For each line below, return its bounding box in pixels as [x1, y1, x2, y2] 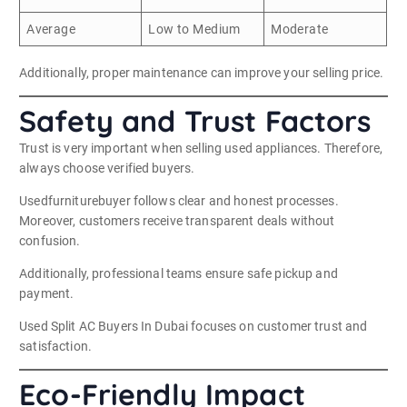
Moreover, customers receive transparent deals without [19, 213, 335, 228]
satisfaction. [19, 338, 92, 353]
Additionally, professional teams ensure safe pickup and [19, 265, 338, 281]
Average [26, 21, 76, 36]
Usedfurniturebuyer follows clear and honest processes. [19, 193, 339, 208]
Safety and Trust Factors [19, 102, 372, 139]
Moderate [271, 21, 329, 36]
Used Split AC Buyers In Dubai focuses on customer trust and [19, 318, 368, 333]
